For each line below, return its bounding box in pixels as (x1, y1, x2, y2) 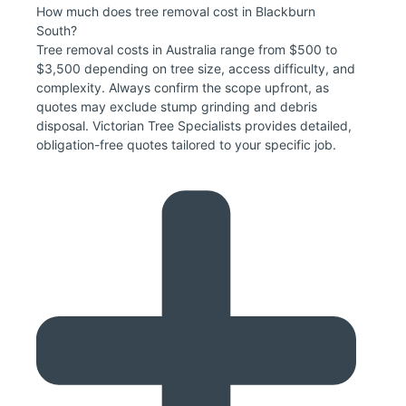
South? (36, 23, 77, 39)
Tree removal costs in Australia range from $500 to (36, 42, 337, 58)
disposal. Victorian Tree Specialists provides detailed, (36, 118, 352, 134)
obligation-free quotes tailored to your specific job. (36, 137, 336, 153)
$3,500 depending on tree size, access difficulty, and (36, 61, 355, 77)
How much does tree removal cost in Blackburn (36, 4, 315, 20)
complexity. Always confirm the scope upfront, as (36, 80, 329, 96)
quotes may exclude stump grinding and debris (36, 99, 317, 115)
